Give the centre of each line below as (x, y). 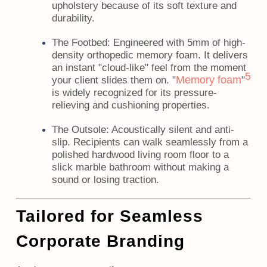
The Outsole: (80, 130)
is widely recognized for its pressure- (134, 93)
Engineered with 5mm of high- (178, 43)
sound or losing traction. (105, 180)
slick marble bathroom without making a (140, 167)
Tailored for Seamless (109, 216)
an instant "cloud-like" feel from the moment (149, 68)
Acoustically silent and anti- (171, 130)
